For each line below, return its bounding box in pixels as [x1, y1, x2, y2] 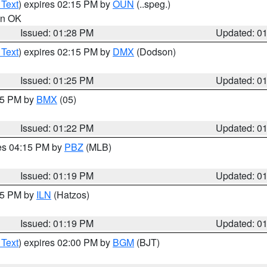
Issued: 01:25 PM [20, 73, 94, 87]
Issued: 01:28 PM [20, 26, 94, 39]
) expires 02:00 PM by [18, 235, 113, 249]
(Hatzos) [51, 188, 89, 201]
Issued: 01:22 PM [20, 121, 94, 135]
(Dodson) [134, 45, 176, 58]
